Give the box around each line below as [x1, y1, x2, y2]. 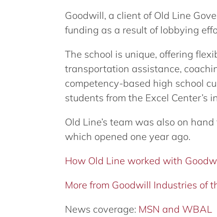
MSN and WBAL [139, 203, 213, 216]
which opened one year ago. [65, 130, 191, 143]
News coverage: [65, 203, 139, 216]
